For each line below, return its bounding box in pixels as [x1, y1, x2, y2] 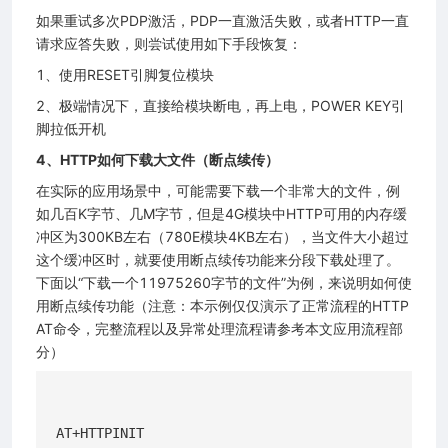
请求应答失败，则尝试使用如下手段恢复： [36, 34, 302, 52]
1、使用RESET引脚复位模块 [36, 65, 214, 83]
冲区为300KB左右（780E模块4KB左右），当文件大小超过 [36, 227, 409, 245]
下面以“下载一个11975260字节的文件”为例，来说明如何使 [36, 273, 412, 291]
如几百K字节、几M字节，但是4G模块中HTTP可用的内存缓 [36, 204, 407, 222]
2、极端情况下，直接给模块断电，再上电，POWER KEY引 [36, 96, 405, 114]
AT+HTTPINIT [56, 424, 144, 441]
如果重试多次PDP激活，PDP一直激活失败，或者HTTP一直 [36, 11, 409, 29]
